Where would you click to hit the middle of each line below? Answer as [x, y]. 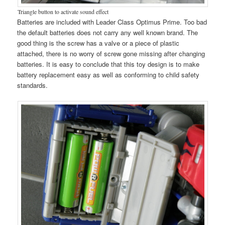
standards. [33, 85]
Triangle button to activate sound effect [63, 11]
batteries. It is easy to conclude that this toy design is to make [108, 64]
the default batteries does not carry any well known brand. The [108, 32]
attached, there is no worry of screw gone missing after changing [111, 53]
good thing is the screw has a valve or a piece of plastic [98, 43]
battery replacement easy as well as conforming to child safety [108, 74]
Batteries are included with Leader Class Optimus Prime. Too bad [112, 22]
